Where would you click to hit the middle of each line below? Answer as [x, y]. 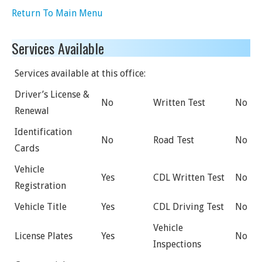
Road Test [174, 140]
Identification [43, 132]
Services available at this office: [80, 73]
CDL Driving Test [189, 207]
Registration [40, 186]
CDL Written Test [189, 177]
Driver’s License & [52, 94]
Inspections [177, 244]
